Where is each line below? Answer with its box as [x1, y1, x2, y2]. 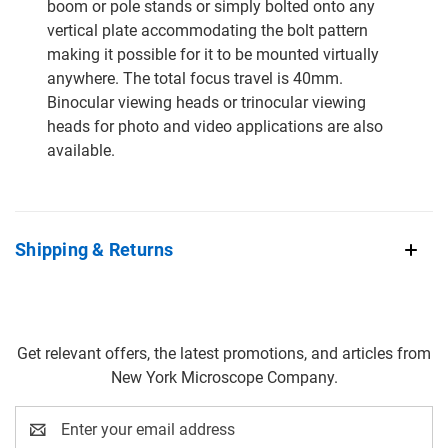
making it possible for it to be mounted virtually [47, 44, 379, 64]
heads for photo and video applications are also [47, 116, 383, 136]
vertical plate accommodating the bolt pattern [47, 20, 368, 40]
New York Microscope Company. [110, 367, 338, 387]
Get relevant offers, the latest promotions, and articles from [17, 343, 431, 363]
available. [47, 140, 115, 160]
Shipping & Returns [15, 238, 174, 260]
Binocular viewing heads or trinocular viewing [47, 92, 366, 112]
